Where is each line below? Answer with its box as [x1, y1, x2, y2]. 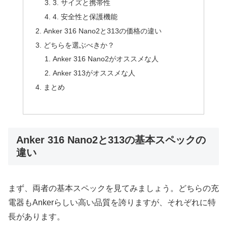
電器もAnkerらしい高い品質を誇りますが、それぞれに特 [8, 198, 216, 207]
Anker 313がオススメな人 [52, 69, 135, 78]
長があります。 [8, 212, 65, 221]
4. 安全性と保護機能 [52, 12, 118, 21]
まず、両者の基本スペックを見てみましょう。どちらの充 [8, 184, 219, 193]
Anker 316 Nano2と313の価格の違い [44, 26, 162, 35]
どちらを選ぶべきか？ [44, 41, 115, 49]
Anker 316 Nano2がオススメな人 [52, 55, 159, 63]
